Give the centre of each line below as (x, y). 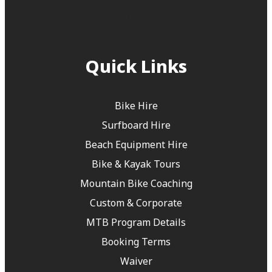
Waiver (136, 261)
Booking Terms (136, 241)
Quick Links (136, 66)
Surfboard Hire (136, 125)
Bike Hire (136, 105)
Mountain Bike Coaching (136, 183)
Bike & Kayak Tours (136, 164)
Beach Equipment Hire (136, 144)
